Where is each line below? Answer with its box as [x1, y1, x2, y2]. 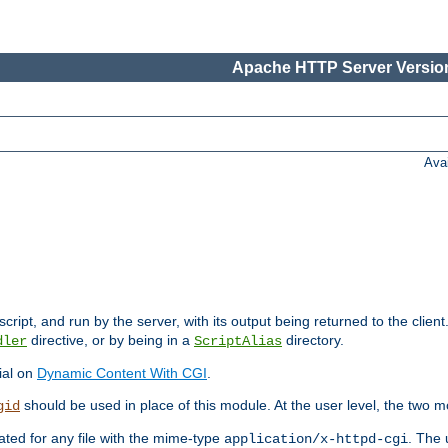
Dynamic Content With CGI [37, 365, 207, 382]
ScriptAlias [194, 333, 282, 350]
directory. [282, 332, 344, 349]
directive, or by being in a [27, 332, 194, 349]
